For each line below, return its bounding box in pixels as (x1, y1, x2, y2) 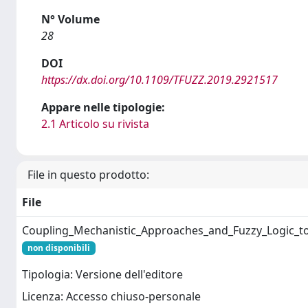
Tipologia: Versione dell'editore (22, 267, 183, 283)
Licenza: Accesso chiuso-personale (22, 289, 201, 305)
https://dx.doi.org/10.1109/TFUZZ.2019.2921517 (41, 72, 278, 87)
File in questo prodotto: (27, 167, 149, 182)
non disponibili (27, 242, 90, 254)
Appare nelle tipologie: (41, 100, 165, 115)
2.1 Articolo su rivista (41, 116, 149, 131)
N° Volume (41, 12, 100, 27)
